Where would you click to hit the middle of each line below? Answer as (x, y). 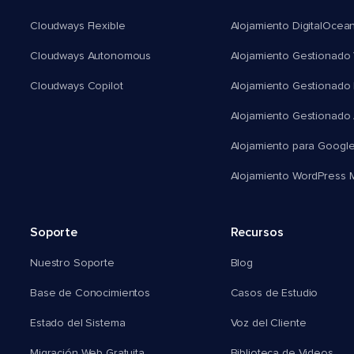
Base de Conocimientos (90, 294)
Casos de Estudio (274, 294)
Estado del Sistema (78, 324)
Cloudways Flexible (78, 26)
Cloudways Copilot (77, 87)
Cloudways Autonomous (91, 56)
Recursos (257, 233)
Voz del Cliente (268, 324)
